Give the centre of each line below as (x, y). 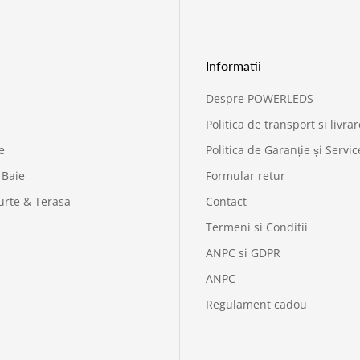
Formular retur (245, 176)
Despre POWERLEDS (260, 99)
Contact (226, 202)
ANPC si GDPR (243, 253)
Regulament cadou (256, 305)
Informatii (233, 66)
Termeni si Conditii (257, 227)
